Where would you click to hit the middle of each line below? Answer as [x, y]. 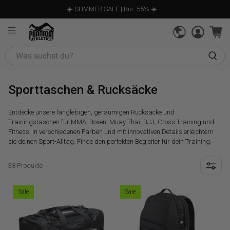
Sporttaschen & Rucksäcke [83, 90]
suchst [15, 62]
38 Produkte [26, 166]
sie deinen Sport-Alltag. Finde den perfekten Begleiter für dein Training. [110, 141]
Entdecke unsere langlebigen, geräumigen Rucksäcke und [92, 112]
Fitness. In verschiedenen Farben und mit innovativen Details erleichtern [111, 131]
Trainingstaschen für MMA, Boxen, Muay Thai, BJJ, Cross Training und [111, 122]
